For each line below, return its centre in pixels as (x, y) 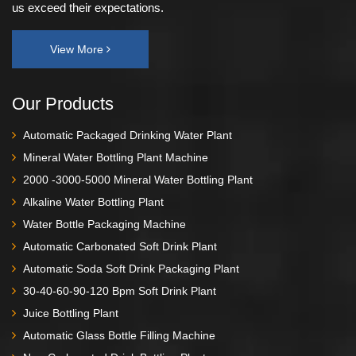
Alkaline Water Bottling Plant (93, 201)
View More (78, 49)
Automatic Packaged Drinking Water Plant (128, 135)
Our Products (63, 103)
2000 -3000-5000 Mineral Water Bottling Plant (138, 179)
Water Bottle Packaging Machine (104, 224)
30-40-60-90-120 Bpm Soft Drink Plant (120, 290)
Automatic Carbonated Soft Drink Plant (120, 246)
